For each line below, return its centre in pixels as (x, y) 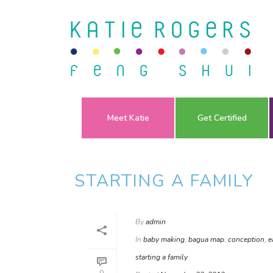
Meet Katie (128, 118)
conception (246, 239)
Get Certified (222, 118)
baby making (164, 239)
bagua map (206, 239)
